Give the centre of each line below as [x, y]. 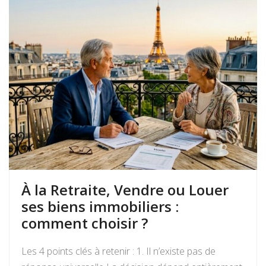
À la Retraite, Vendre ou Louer [125, 190]
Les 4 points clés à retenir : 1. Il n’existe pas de [118, 251]
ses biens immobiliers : [100, 207]
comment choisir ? [85, 223]
